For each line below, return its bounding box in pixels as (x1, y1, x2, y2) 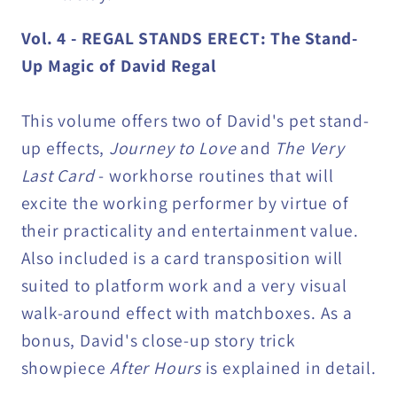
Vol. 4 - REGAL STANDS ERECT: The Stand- (20, 27, 358, 51)
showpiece (20, 356, 111, 380)
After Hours (110, 356, 201, 380)
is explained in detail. (200, 356, 377, 380)
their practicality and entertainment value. (20, 219, 360, 243)
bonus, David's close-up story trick (20, 329, 296, 353)
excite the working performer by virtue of (20, 191, 349, 215)
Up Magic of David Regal (20, 54, 216, 78)
